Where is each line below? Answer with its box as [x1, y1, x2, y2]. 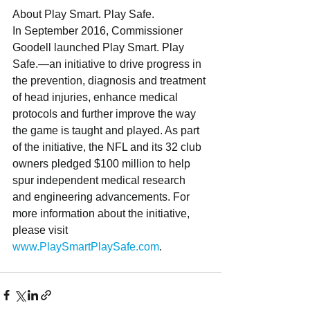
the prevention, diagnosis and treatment [12, 74, 208, 86]
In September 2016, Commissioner [12, 24, 185, 37]
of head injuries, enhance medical [12, 91, 181, 103]
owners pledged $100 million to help [12, 157, 193, 170]
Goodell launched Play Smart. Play [12, 41, 187, 53]
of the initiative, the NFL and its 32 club [12, 140, 204, 153]
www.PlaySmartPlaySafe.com [12, 240, 159, 253]
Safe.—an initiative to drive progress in [12, 57, 204, 70]
